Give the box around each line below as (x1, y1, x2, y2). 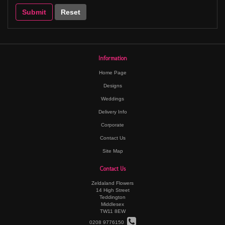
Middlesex (101, 201, 124, 207)
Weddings (101, 95, 124, 101)
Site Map (102, 148, 123, 154)
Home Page (98, 69, 127, 75)
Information (98, 54, 127, 62)
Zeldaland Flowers (91, 180, 134, 186)
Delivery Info (98, 108, 127, 115)
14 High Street (95, 187, 130, 193)
